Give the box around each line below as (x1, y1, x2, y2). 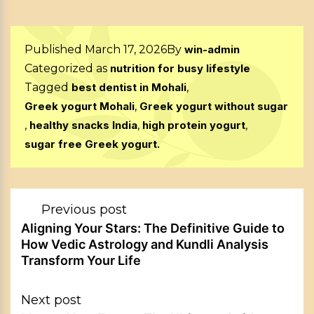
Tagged (25, 81, 71, 95)
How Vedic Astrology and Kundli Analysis (21, 237, 268, 252)
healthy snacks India (29, 118, 137, 132)
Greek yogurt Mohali (25, 100, 135, 114)
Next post (21, 292, 81, 308)
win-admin (184, 43, 240, 57)
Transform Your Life (21, 253, 141, 268)
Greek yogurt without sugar (139, 100, 288, 114)
